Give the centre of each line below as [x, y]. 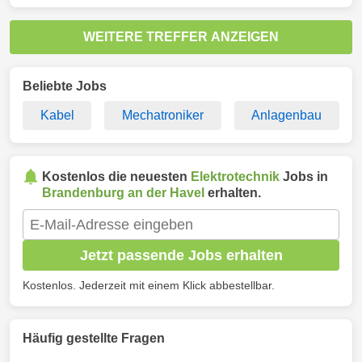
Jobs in [304, 177]
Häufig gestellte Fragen [94, 338]
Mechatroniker [162, 115]
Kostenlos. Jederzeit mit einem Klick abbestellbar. [149, 285]
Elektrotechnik [235, 177]
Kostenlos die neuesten [116, 177]
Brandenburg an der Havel [123, 193]
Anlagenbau [287, 115]
